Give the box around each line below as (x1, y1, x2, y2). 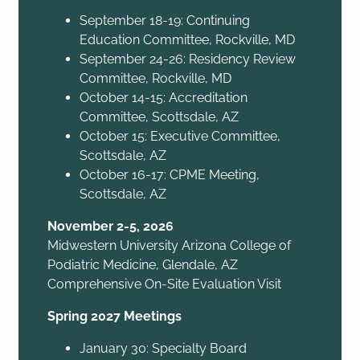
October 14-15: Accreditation (80, 89, 248, 105)
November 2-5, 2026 (47, 218, 174, 234)
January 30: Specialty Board (80, 340, 247, 356)
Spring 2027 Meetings (47, 308, 182, 324)
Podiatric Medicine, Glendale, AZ (47, 256, 239, 272)
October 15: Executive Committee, (80, 128, 281, 144)
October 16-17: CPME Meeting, (80, 166, 260, 182)
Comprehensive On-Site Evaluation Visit (47, 276, 282, 292)
